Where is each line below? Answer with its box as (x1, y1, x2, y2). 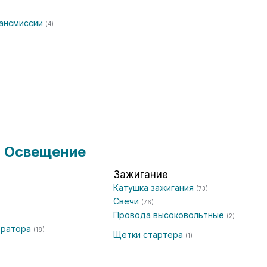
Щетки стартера (113, 229, 185, 240)
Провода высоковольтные (113, 210, 226, 220)
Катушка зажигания (113, 182, 196, 193)
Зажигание (113, 169, 168, 181)
